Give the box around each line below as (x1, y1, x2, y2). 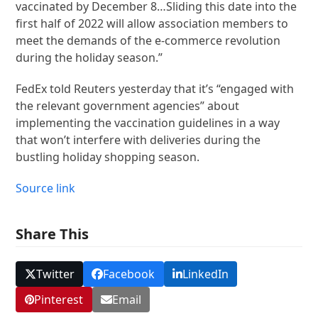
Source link (16, 180, 76, 196)
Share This (16, 224, 89, 243)
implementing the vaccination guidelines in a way (16, 114, 280, 131)
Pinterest (34, 292, 84, 308)
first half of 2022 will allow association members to (16, 15, 289, 31)
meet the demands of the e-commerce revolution (16, 32, 281, 48)
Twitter (35, 265, 75, 282)
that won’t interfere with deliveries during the (16, 131, 261, 148)
